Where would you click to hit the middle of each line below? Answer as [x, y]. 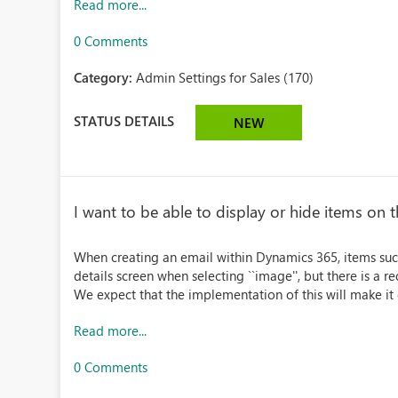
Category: [105, 77]
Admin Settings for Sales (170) [225, 77]
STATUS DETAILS [124, 120]
